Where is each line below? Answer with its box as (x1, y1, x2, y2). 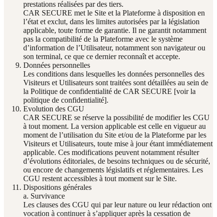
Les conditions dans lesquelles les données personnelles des (23, 69, 204, 78)
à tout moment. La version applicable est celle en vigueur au (23, 122, 206, 130)
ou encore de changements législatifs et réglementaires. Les (23, 165, 203, 174)
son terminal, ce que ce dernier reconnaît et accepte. (23, 52, 180, 61)
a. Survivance (23, 191, 65, 200)
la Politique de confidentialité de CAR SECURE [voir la (23, 87, 196, 95)
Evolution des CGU (23, 104, 84, 113)
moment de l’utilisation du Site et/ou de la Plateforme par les (23, 130, 206, 139)
